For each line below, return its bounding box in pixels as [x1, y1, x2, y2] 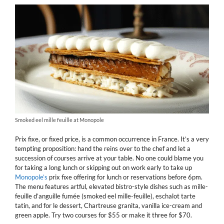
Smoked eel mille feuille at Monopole [15, 116, 104, 123]
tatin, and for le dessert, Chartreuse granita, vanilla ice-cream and [15, 201, 202, 209]
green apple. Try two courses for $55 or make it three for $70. [15, 210, 192, 219]
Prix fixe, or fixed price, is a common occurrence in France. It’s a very [15, 134, 209, 143]
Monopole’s [15, 172, 47, 181]
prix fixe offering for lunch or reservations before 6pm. [47, 172, 202, 181]
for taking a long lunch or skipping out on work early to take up [15, 163, 192, 171]
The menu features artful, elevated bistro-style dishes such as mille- [15, 182, 208, 190]
